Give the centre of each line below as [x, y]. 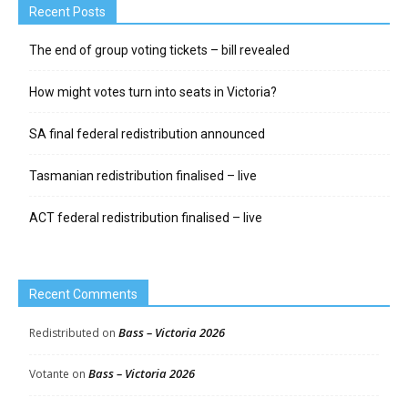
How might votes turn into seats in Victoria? [153, 92]
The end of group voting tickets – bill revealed [159, 51]
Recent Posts [67, 12]
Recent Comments [83, 295]
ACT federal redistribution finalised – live [146, 218]
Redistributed [64, 333]
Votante [49, 374]
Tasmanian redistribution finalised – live [143, 176]
